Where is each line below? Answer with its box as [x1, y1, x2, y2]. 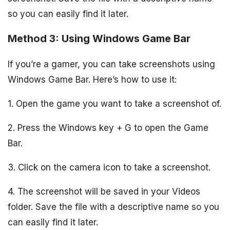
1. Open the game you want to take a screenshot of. [8, 99, 221, 109]
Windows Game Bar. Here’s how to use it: [8, 74, 177, 85]
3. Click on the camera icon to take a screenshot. [8, 162, 210, 173]
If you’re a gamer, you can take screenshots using [8, 59, 215, 70]
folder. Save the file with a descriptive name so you [8, 202, 219, 213]
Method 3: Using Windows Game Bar [8, 32, 190, 45]
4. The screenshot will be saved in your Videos [8, 186, 200, 197]
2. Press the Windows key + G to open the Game [8, 123, 208, 133]
